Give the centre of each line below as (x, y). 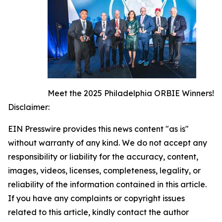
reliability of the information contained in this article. (107, 184)
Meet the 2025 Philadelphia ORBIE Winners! (131, 93)
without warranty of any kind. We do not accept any (108, 142)
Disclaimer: (29, 107)
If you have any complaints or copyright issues (96, 198)
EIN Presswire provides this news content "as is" (98, 129)
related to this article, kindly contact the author (98, 212)
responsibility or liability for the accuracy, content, (103, 156)
